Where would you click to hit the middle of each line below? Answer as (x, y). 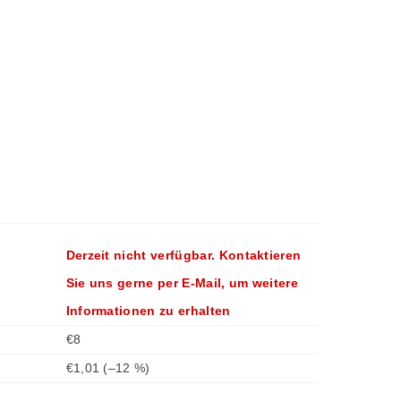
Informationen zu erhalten (148, 311)
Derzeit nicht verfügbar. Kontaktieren (183, 256)
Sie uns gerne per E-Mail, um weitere (182, 283)
